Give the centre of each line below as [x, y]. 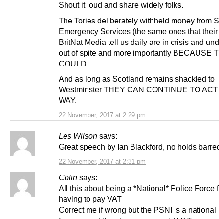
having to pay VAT [90, 199]
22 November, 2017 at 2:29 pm [102, 115]
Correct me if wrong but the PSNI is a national [137, 209]
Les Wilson [78, 136]
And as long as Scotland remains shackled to [137, 78]
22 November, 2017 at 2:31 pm [102, 161]
